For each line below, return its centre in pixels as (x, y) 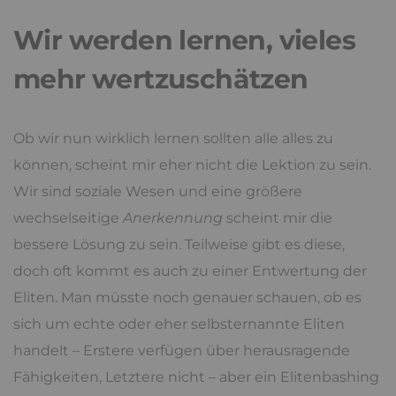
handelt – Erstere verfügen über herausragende (182, 350)
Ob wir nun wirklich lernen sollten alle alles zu (173, 138)
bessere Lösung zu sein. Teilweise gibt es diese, (179, 244)
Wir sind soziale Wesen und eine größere (158, 191)
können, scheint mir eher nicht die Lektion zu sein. (192, 164)
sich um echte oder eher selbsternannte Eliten (179, 324)
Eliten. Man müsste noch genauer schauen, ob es (187, 297)
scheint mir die (278, 217)
